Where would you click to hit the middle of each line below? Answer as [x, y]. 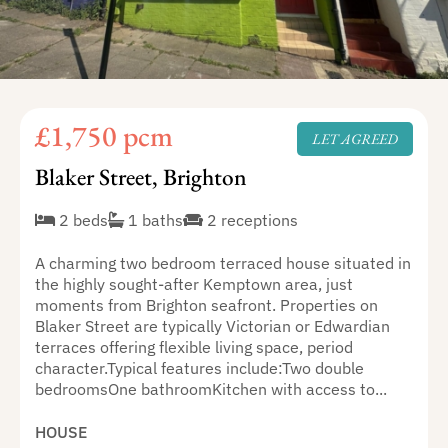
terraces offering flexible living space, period [193, 346]
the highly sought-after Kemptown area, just [193, 283]
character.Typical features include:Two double [199, 367]
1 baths [153, 219]
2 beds [81, 219]
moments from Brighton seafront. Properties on [206, 304]
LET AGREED [355, 139]
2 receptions [250, 219]
